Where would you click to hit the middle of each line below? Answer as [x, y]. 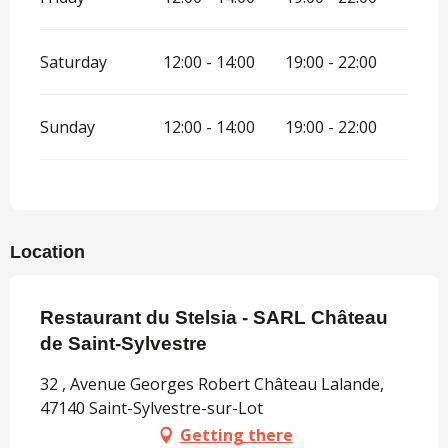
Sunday [67, 127]
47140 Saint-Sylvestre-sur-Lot [151, 408]
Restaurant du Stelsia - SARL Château [214, 318]
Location [47, 252]
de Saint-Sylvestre [123, 344]
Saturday [73, 62]
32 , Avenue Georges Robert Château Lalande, [212, 384]
